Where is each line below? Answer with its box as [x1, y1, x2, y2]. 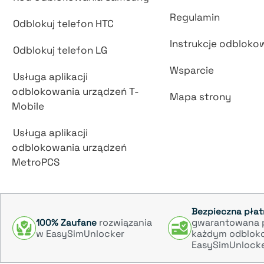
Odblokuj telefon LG [13, 44, 107, 57]
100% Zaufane [36, 217, 97, 229]
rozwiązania [97, 216, 152, 229]
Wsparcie [169, 64, 214, 77]
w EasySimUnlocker [36, 227, 124, 240]
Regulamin [169, 11, 220, 24]
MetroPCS [12, 156, 60, 169]
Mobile [12, 100, 44, 113]
